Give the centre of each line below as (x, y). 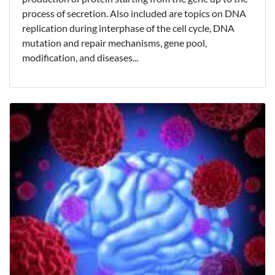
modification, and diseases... (80, 58)
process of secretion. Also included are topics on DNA (134, 14)
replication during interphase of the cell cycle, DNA (128, 28)
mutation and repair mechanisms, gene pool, (114, 43)
